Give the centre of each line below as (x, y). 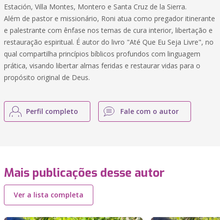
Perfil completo (52, 111)
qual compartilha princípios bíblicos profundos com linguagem (102, 54)
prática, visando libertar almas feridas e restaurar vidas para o (102, 66)
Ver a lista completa (49, 195)
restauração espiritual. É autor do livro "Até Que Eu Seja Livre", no (109, 42)
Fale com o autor (150, 111)
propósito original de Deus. (47, 77)
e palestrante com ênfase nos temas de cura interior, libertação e (108, 30)
